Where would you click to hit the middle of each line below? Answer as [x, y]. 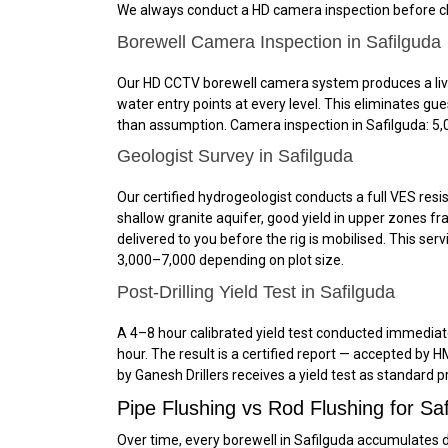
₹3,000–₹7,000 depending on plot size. [230, 260]
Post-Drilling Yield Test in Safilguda [256, 291]
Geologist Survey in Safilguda [235, 156]
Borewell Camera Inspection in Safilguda [279, 41]
